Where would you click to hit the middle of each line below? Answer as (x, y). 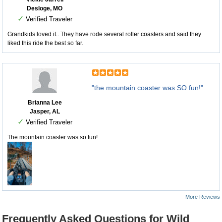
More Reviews (203, 197)
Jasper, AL (45, 112)
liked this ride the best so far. (45, 43)
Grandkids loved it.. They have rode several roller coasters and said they (104, 34)
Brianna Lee (45, 103)
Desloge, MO (45, 9)
